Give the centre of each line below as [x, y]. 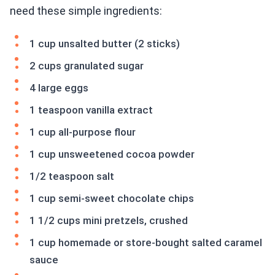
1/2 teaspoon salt [72, 176]
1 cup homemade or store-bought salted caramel [146, 243]
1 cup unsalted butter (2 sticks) [105, 44]
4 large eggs [59, 88]
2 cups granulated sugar [87, 66]
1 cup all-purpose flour [83, 132]
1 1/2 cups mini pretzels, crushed [109, 221]
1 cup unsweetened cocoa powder [112, 154]
